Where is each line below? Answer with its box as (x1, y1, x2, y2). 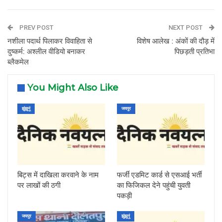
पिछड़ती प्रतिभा (174, 47, 215, 56)
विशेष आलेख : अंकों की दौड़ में (137, 37, 215, 46)
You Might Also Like (27, 82, 118, 94)
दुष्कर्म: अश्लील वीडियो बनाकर (7, 47, 85, 56)
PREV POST (18, 24, 54, 32)
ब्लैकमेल (7, 57, 29, 67)
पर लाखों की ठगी (17, 181, 60, 190)
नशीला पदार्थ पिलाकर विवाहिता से (7, 37, 92, 46)
